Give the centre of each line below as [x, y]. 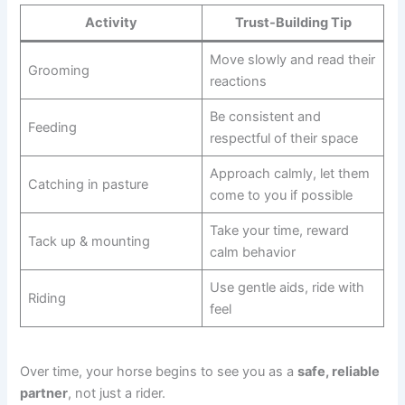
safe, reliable [339, 371]
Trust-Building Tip [293, 23]
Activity [112, 23]
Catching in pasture [88, 185]
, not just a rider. [117, 393]
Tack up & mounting [89, 242]
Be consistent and [265, 117]
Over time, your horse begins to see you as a [159, 371]
